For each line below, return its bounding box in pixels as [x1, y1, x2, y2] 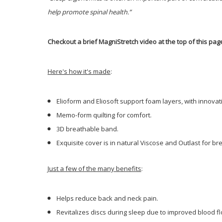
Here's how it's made [48, 66, 111, 76]
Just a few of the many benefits [48, 164, 141, 173]
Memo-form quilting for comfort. [56, 110, 152, 119]
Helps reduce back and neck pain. [56, 193, 162, 203]
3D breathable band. [56, 124, 119, 133]
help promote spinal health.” [48, 7, 131, 16]
